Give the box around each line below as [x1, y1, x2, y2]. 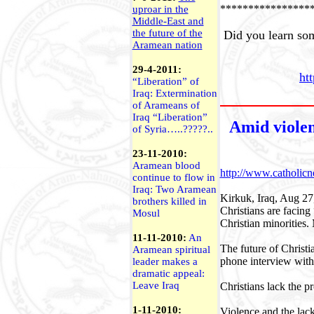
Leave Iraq [132, 280, 179, 291]
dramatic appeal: [132, 268, 205, 279]
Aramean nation [132, 39, 203, 50]
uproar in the [132, 4, 189, 15]
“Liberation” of [132, 76, 199, 87]
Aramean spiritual [132, 244, 210, 255]
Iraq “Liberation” [132, 111, 207, 123]
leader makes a [132, 256, 198, 267]
